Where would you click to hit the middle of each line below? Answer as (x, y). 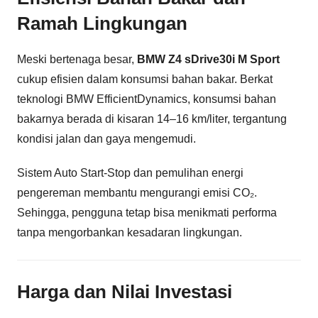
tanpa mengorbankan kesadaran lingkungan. (130, 233)
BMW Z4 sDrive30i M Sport (208, 60)
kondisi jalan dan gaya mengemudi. (106, 139)
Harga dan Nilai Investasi (125, 292)
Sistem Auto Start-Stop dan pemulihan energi (130, 173)
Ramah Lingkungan (102, 23)
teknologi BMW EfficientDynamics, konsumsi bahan (147, 99)
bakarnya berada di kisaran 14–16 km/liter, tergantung (152, 119)
